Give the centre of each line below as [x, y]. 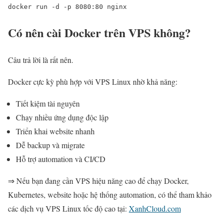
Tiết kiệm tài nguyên [48, 104]
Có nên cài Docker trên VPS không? [99, 33]
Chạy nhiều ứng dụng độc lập [62, 117]
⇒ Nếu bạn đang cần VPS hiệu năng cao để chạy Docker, [98, 181]
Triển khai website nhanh [55, 131]
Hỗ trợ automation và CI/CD [61, 159]
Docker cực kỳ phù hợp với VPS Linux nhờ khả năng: [93, 82]
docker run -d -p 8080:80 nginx [67, 7]
